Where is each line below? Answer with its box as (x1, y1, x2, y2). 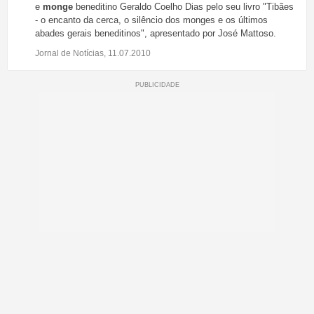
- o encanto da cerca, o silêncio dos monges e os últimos (35, 15, 268, 26)
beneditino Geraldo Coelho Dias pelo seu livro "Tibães (73, 1, 294, 13)
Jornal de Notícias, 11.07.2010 (35, 48, 151, 59)
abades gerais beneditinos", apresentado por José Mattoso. (35, 28, 276, 39)
